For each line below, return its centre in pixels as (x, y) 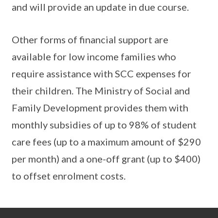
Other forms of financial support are (90, 39)
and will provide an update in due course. (100, 7)
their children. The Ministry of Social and (101, 91)
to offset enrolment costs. (69, 176)
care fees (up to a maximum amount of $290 (106, 142)
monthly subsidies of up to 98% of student (104, 125)
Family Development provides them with (100, 108)
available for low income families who (94, 56)
